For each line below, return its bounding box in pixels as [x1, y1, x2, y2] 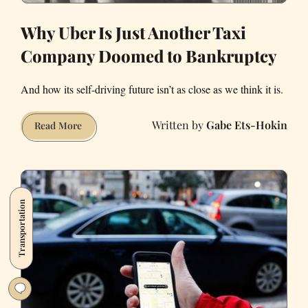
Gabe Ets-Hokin [206, 118, 287, 133]
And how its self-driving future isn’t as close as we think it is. [21, 81, 283, 96]
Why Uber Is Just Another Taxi [21, 21, 246, 43]
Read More [34, 118, 82, 132]
